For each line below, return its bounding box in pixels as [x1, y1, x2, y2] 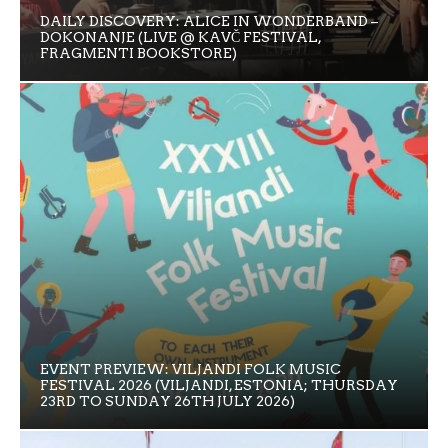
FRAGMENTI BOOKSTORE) [40, 44, 237, 61]
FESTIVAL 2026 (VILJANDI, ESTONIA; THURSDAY [40, 377, 398, 394]
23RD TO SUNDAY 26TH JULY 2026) [40, 393, 295, 410]
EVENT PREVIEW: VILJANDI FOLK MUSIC [40, 361, 341, 378]
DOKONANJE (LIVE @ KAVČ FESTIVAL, [40, 28, 321, 45]
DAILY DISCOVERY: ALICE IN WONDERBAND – [40, 12, 378, 29]
